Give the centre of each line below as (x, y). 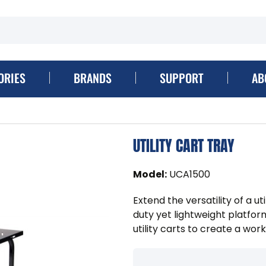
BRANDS (92, 77)
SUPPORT (181, 77)
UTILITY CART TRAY (184, 145)
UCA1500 (190, 174)
